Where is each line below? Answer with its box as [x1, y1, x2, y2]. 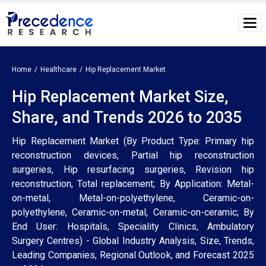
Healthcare [40, 65, 77, 74]
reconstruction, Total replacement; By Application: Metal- [12, 178, 254, 189]
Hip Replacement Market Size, [12, 87, 229, 106]
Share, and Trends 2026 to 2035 [12, 107, 242, 127]
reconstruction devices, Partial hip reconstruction [12, 149, 254, 161]
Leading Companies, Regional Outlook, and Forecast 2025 [12, 249, 254, 261]
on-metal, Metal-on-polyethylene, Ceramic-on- [12, 192, 254, 204]
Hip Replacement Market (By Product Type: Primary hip [12, 135, 254, 147]
